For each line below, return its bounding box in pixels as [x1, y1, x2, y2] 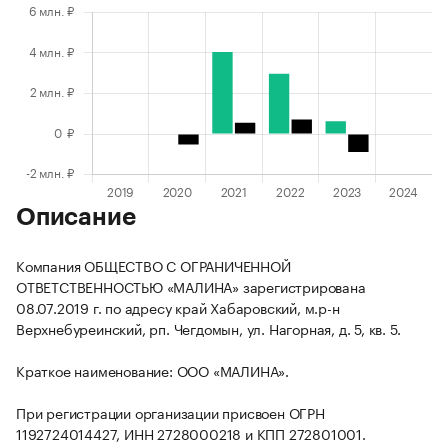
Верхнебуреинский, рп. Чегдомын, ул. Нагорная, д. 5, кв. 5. [16, 317, 401, 340]
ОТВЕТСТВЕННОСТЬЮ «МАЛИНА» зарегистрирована [16, 275, 366, 298]
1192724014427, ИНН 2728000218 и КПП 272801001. [16, 422, 366, 445]
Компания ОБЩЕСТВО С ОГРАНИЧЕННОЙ [16, 254, 291, 277]
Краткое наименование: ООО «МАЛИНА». [16, 359, 289, 382]
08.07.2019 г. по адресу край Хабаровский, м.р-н [16, 296, 340, 319]
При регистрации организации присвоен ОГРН [16, 401, 325, 424]
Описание [16, 205, 136, 230]
